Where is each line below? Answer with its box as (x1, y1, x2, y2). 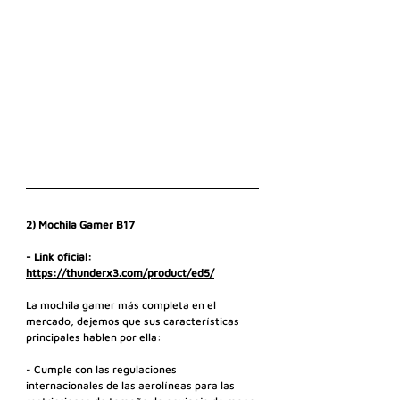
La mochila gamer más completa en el (26, 298, 219, 312)
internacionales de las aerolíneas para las (26, 379, 237, 393)
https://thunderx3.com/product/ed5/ (26, 266, 214, 280)
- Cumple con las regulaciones (26, 362, 179, 377)
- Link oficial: (26, 250, 95, 264)
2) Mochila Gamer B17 (26, 218, 135, 232)
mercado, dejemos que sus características (26, 314, 242, 329)
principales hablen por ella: (26, 330, 162, 345)
